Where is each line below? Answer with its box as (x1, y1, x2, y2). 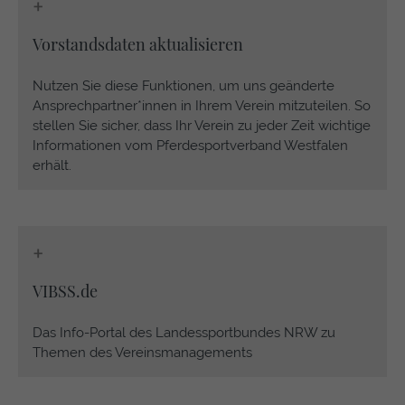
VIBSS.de (33, 280, 98, 302)
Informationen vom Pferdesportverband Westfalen (33, 137, 348, 154)
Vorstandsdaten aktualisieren (33, 33, 243, 55)
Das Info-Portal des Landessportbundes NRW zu (33, 325, 335, 341)
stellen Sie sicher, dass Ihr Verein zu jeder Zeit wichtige (33, 118, 371, 134)
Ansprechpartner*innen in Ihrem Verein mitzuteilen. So (33, 98, 371, 114)
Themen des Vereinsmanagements (33, 344, 252, 361)
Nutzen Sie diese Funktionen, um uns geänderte (33, 78, 334, 94)
